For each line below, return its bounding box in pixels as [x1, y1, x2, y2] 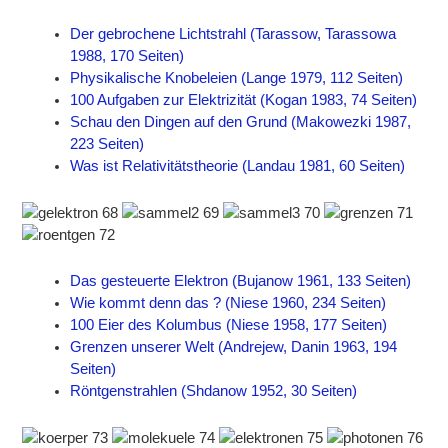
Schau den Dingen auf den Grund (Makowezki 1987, [70, 114, 412, 131]
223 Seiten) [70, 136, 145, 153]
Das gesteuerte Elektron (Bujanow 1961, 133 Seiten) [70, 273, 412, 290]
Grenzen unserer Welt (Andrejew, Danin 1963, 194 [70, 339, 398, 356]
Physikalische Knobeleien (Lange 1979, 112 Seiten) [70, 70, 404, 87]
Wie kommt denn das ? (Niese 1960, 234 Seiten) [70, 295, 387, 312]
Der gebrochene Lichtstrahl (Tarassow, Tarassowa [70, 26, 397, 43]
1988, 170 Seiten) [70, 48, 185, 65]
